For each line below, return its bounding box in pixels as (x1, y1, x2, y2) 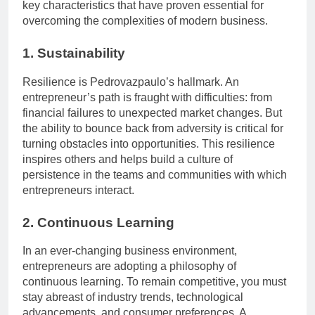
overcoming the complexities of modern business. (22, 14, 268, 27)
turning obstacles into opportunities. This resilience (22, 137, 275, 150)
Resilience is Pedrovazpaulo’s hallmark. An (22, 75, 239, 88)
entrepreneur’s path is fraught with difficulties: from (22, 91, 272, 103)
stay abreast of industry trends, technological (22, 291, 243, 304)
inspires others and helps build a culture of (22, 153, 233, 165)
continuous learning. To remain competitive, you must (22, 276, 286, 288)
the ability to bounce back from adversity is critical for (22, 122, 283, 134)
